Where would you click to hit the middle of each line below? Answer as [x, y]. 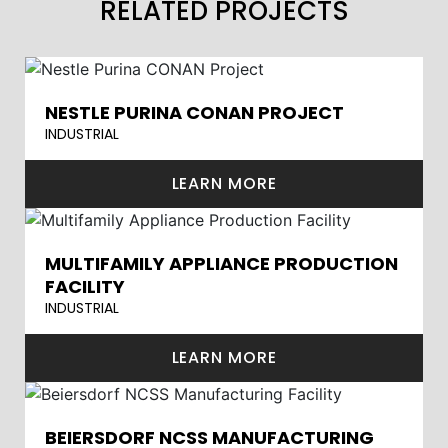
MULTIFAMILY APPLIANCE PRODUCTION [221, 263]
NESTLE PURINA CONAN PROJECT [194, 112]
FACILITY [85, 286]
